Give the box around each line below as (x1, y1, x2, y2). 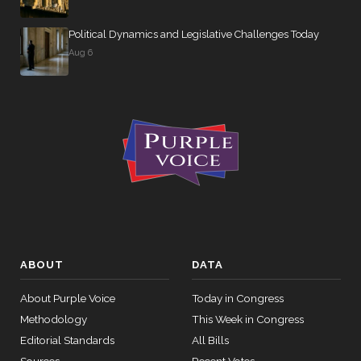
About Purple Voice (20, 292, 115, 305)
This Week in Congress (192, 313, 304, 326)
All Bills (192, 334, 229, 346)
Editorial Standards (20, 334, 114, 346)
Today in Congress (192, 292, 284, 305)
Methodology (20, 313, 87, 326)
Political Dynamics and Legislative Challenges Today (68, 28, 319, 40)
